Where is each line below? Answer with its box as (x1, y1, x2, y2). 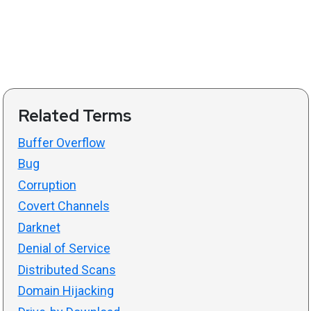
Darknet (17, 219, 60, 235)
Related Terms (17, 104, 131, 126)
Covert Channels (17, 199, 110, 213)
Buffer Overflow (17, 135, 106, 150)
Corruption (17, 177, 76, 192)
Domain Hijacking (17, 283, 114, 298)
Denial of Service (17, 241, 110, 255)
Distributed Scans (17, 262, 116, 277)
